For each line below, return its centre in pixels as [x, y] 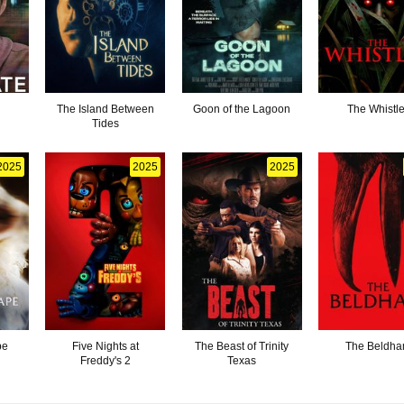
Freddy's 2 [105, 360]
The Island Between [105, 109]
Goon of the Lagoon [242, 109]
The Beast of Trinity [242, 346]
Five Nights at [105, 346]
